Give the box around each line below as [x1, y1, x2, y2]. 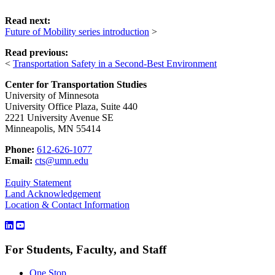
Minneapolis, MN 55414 [5, 123, 101, 134]
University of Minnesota [5, 90, 99, 101]
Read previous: [5, 47, 68, 58]
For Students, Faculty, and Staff [5, 242, 166, 256]
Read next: [5, 15, 50, 26]
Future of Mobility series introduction [5, 26, 149, 37]
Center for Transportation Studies [5, 79, 147, 90]
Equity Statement [5, 177, 71, 188]
